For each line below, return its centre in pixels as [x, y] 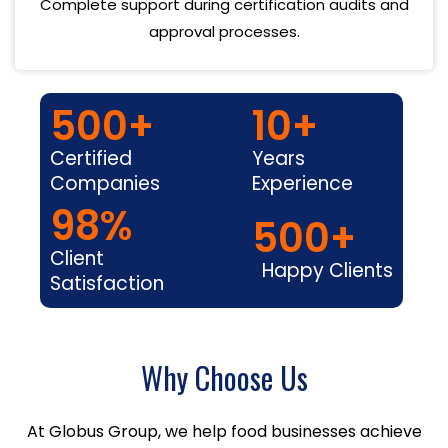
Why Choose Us [224, 377]
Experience [302, 183]
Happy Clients [327, 270]
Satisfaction [107, 283]
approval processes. [224, 31]
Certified [91, 158]
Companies [105, 183]
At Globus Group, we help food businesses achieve [224, 431]
